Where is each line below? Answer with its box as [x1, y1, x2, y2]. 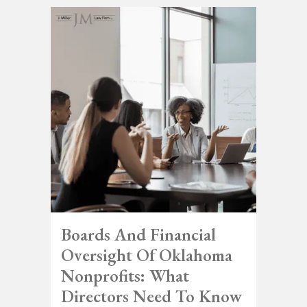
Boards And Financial [61, 223, 216, 245]
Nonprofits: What [61, 264, 189, 286]
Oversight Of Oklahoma [61, 243, 232, 266]
